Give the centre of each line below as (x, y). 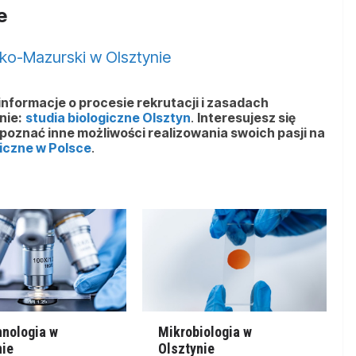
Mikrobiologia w (205, 332)
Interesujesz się (246, 117)
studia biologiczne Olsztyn (108, 117)
